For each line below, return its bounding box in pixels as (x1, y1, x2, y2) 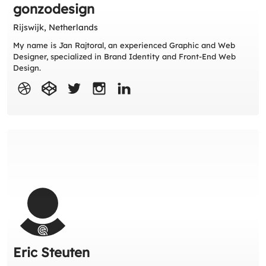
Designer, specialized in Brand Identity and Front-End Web (13, 52, 236, 61)
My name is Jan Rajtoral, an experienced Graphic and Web (13, 40, 235, 50)
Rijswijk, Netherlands (13, 22, 98, 33)
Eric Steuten (13, 244, 90, 261)
